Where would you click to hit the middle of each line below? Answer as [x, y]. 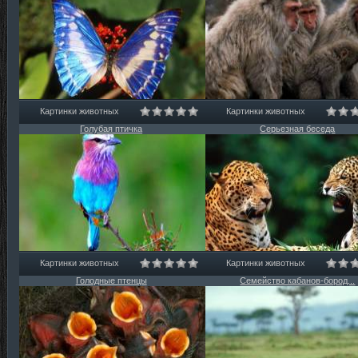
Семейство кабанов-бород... [298, 280]
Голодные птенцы [111, 280]
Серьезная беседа [298, 129]
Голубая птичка [111, 129]
